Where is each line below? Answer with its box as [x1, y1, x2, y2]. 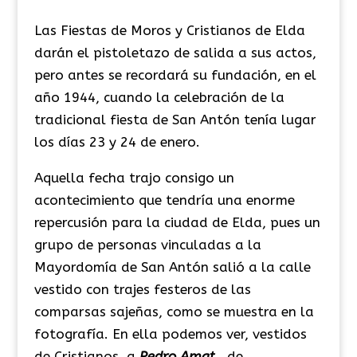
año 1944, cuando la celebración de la [33, 88, 284, 105]
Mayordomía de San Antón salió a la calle [33, 258, 311, 275]
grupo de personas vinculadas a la [33, 236, 261, 253]
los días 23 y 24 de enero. [33, 133, 200, 150]
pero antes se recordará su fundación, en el [33, 66, 316, 83]
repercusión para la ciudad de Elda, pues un [33, 214, 320, 230]
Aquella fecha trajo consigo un [33, 169, 234, 186]
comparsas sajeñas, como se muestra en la [33, 303, 314, 320]
